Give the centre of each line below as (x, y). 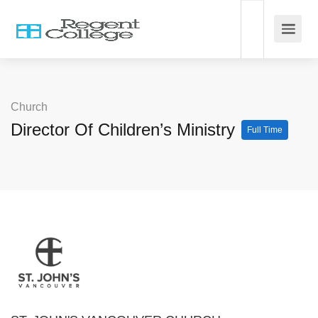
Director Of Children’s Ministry (125, 130)
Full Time (265, 130)
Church (29, 107)
